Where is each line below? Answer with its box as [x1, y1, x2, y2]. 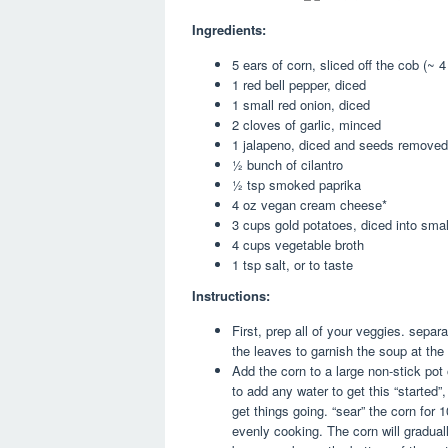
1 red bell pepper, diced [232, 74, 366, 94]
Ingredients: [192, 19, 266, 39]
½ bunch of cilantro [232, 154, 343, 174]
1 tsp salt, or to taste [232, 254, 353, 274]
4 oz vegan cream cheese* [232, 194, 387, 214]
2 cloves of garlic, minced [232, 114, 381, 134]
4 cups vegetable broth [232, 234, 364, 254]
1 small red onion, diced [232, 94, 370, 114]
